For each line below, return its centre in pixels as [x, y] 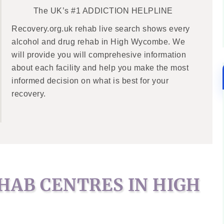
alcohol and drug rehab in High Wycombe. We [98, 42]
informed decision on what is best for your [90, 81]
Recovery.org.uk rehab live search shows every [101, 29]
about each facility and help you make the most [100, 68]
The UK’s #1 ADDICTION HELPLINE [103, 11]
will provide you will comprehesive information [99, 55]
